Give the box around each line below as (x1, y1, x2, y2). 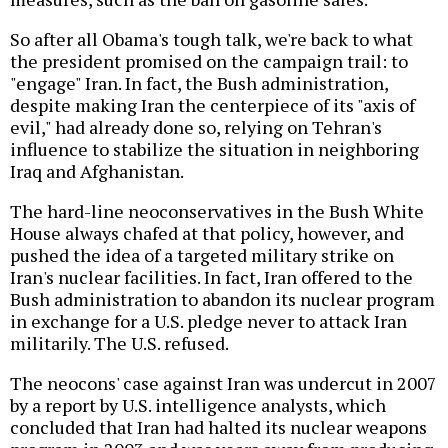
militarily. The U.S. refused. (10, 330, 229, 355)
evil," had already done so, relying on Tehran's (10, 114, 382, 139)
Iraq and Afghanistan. (10, 158, 184, 183)
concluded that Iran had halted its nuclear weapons (10, 414, 427, 439)
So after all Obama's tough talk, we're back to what (10, 26, 413, 51)
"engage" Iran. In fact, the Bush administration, (10, 70, 388, 95)
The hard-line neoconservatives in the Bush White (10, 198, 424, 223)
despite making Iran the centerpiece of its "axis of (10, 92, 415, 117)
